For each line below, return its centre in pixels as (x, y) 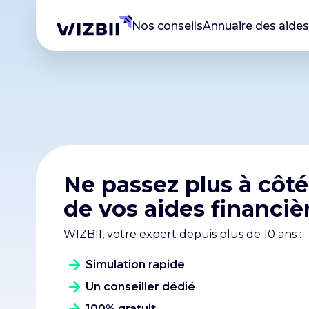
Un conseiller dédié (140, 287)
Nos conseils (167, 26)
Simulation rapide (135, 265)
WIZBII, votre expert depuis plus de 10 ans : (182, 234)
